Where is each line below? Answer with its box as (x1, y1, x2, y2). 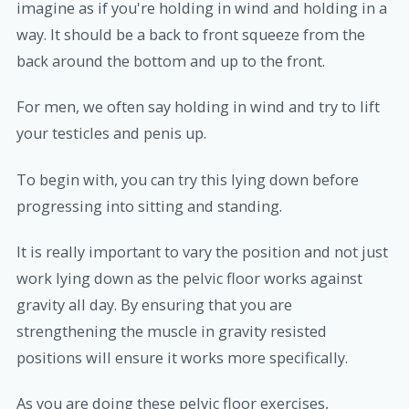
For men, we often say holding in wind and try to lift (16, 97, 380, 118)
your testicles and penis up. (16, 123, 206, 144)
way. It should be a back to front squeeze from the (16, 25, 365, 46)
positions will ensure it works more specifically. (16, 347, 348, 368)
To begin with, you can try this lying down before (16, 169, 359, 190)
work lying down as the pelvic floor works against (16, 267, 362, 288)
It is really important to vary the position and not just (16, 241, 388, 262)
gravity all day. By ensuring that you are (16, 294, 292, 315)
